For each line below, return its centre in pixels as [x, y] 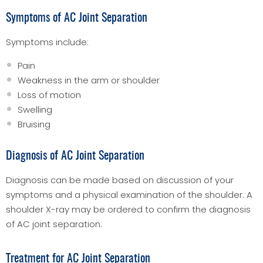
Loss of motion [49, 95]
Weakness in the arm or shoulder [89, 80]
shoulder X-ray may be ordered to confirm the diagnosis [128, 209]
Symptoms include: [47, 42]
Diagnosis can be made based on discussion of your [120, 180]
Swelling [35, 109]
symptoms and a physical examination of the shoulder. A [129, 194]
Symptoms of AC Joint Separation [77, 18]
